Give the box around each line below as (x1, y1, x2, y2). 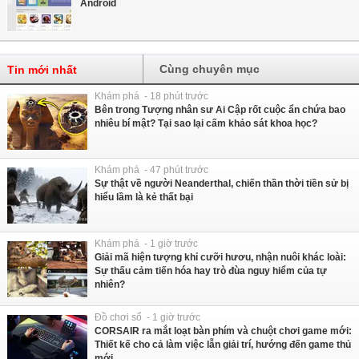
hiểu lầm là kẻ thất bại (95, 192, 193, 204)
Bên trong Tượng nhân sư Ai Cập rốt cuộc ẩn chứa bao (95, 104, 345, 116)
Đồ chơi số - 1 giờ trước (95, 312, 200, 324)
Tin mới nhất (7, 63, 77, 77)
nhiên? (95, 279, 125, 291)
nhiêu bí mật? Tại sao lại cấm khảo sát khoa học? (95, 118, 317, 130)
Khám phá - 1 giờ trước (95, 238, 198, 250)
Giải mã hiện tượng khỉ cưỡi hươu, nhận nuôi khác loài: (95, 252, 346, 264)
